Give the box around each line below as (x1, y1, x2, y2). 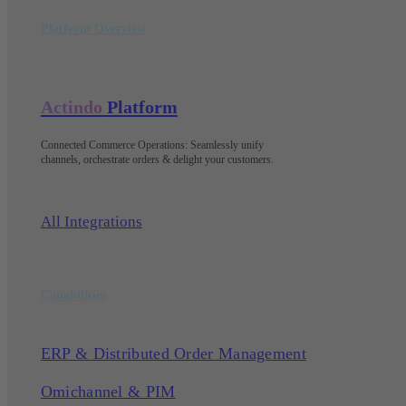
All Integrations (40, 211, 142, 230)
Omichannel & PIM (40, 382, 176, 401)
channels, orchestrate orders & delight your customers (40, 152, 271, 166)
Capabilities (40, 287, 106, 303)
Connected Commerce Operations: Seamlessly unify (40, 138, 264, 151)
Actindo (40, 96, 107, 117)
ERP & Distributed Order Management (40, 343, 306, 362)
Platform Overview (40, 20, 146, 35)
